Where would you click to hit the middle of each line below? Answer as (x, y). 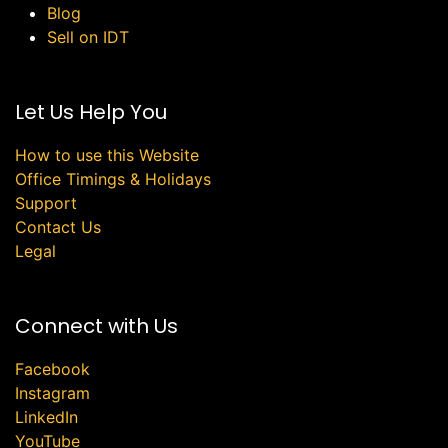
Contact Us (58, 227)
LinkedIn (46, 417)
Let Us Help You (91, 112)
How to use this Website (107, 155)
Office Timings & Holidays (113, 179)
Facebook (52, 369)
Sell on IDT (88, 37)
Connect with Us (96, 326)
